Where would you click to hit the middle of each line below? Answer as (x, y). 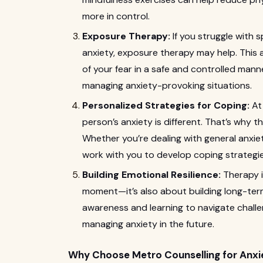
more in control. (116, 16)
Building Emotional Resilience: (151, 175)
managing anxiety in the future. (148, 224)
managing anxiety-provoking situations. (167, 85)
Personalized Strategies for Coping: (166, 105)
